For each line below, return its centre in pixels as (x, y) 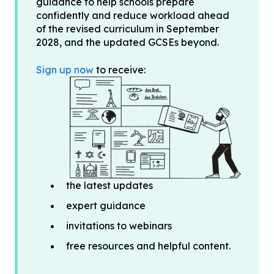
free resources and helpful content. (148, 246)
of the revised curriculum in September (128, 29)
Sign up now (65, 69)
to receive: (120, 69)
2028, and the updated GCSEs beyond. (128, 43)
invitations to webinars (119, 226)
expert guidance (106, 205)
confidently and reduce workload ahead (133, 16)
